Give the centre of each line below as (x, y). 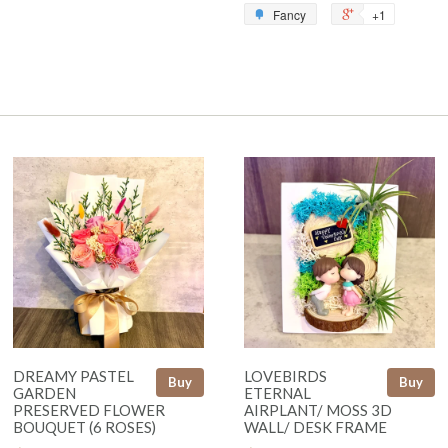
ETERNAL (277, 392)
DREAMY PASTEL (73, 375)
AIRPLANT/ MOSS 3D (318, 409)
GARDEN (44, 392)
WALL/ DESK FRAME (315, 426)
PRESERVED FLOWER (89, 409)
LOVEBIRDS (285, 375)
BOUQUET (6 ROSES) (84, 426)
